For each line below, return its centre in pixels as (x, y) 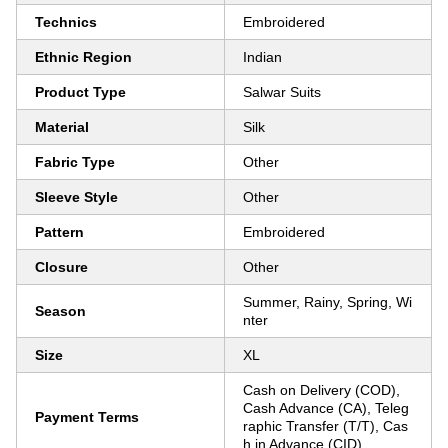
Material (62, 127)
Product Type (80, 92)
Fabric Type (75, 162)
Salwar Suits (282, 92)
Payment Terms (87, 417)
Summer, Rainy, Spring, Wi (327, 302)
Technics (66, 22)
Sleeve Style (76, 197)
